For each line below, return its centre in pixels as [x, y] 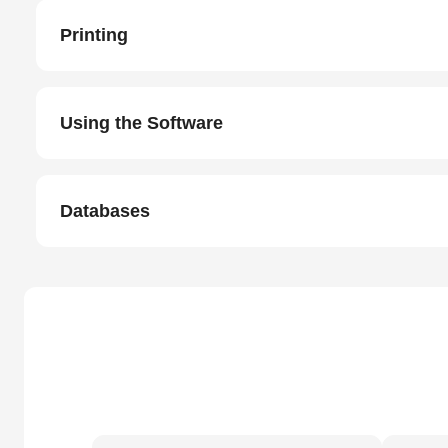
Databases [105, 211]
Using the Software [141, 123]
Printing [94, 35]
